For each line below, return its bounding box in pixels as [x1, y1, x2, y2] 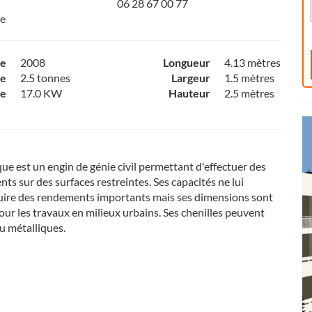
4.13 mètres [224, 56, 281, 69]
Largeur [171, 71, 210, 84]
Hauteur [168, 86, 210, 100]
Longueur [162, 56, 210, 69]
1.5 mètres [224, 71, 274, 84]
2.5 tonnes [20, 71, 70, 84]
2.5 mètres [224, 86, 274, 100]
